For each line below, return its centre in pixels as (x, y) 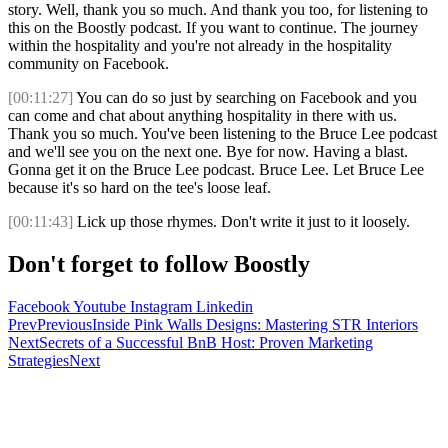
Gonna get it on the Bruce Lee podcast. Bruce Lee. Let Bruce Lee (216, 170)
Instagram (161, 307)
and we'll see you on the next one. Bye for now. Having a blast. (208, 152)
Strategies (38, 361)
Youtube (99, 307)
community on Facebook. (88, 64)
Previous (64, 325)
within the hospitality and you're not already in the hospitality (200, 46)
